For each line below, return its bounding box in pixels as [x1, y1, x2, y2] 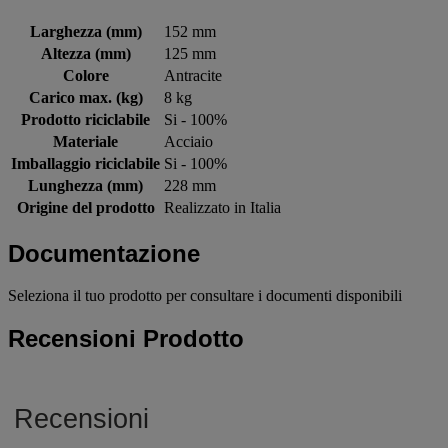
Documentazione [8, 239, 200, 267]
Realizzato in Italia [164, 198, 281, 216]
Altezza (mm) [40, 44, 131, 62]
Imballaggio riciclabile [11, 154, 160, 172]
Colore [62, 66, 109, 84]
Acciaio [164, 132, 213, 150]
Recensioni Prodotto [8, 325, 244, 353]
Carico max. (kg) [28, 88, 143, 106]
